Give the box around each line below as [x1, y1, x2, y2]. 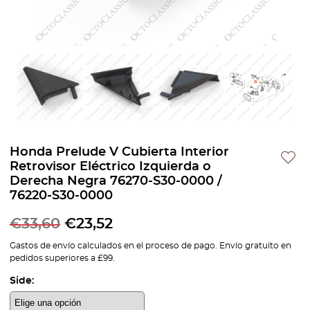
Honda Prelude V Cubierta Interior [10, 146, 229, 158]
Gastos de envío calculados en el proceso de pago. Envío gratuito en [10, 241, 291, 250]
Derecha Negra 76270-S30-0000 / [10, 175, 222, 188]
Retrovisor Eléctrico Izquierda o [10, 161, 211, 173]
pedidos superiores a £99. [10, 254, 115, 262]
